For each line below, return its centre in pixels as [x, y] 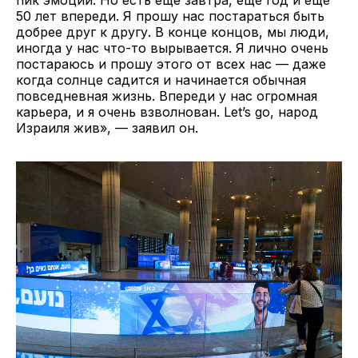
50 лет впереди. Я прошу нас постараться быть [170, 16]
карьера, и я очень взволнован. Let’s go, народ [167, 111]
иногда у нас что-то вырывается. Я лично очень [172, 48]
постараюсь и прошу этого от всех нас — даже [171, 64]
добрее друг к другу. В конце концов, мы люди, [173, 32]
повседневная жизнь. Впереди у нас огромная [167, 95]
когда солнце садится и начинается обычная [161, 80]
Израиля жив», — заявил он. [109, 127]
